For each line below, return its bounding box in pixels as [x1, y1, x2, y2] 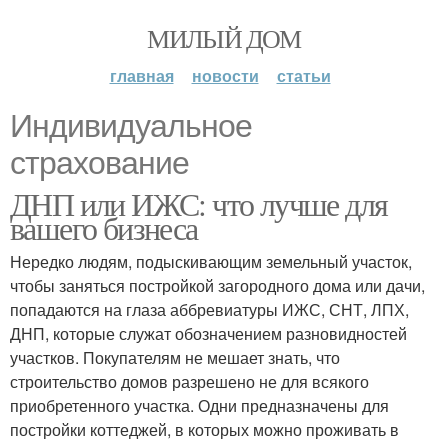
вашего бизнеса [10, 206, 198, 249]
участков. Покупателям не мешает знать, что [10, 346, 340, 369]
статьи [276, 64, 331, 87]
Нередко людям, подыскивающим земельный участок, [10, 250, 412, 273]
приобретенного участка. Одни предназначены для [10, 394, 389, 417]
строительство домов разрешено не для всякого [10, 370, 369, 393]
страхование [10, 145, 189, 181]
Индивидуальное [10, 108, 252, 144]
